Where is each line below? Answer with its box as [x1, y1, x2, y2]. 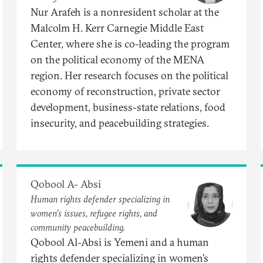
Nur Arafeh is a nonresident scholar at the [31, 5, 219, 19]
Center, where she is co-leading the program [31, 36, 230, 50]
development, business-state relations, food [31, 100, 225, 114]
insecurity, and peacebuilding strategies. [31, 116, 209, 130]
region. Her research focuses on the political [31, 68, 228, 82]
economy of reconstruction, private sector [31, 84, 220, 98]
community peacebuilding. [31, 221, 125, 233]
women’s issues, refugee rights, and [31, 207, 157, 219]
